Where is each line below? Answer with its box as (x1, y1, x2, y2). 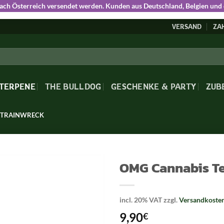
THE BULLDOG (45, 81, 101, 91)
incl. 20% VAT (119, 195, 162, 204)
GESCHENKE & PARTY (110, 81, 196, 91)
